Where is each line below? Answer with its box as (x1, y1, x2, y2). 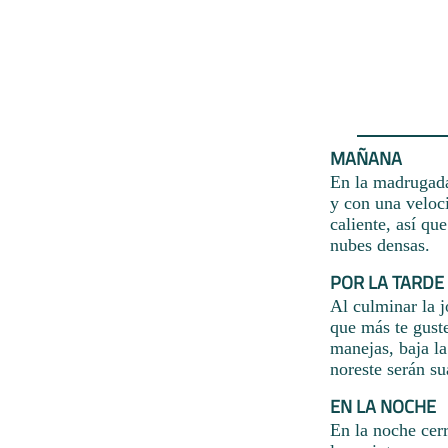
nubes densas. (330, 234, 430, 255)
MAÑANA (330, 144, 402, 172)
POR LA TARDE (330, 268, 444, 296)
